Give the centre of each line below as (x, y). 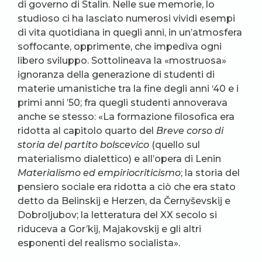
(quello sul (175, 145)
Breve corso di (190, 131)
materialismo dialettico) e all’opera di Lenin (119, 159)
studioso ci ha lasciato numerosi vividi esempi (126, 18)
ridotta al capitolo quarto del (87, 131)
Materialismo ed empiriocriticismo (99, 173)
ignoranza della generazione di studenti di (116, 75)
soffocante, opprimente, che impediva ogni (120, 46)
